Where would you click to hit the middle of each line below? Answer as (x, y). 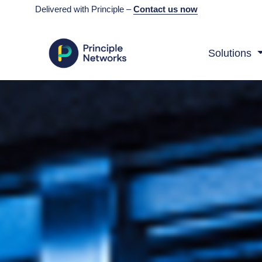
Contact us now (166, 9)
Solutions (230, 54)
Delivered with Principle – (84, 9)
